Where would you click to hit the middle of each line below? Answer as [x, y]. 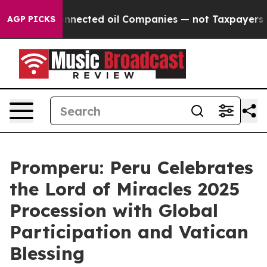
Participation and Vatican [129, 232]
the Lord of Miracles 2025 [125, 189]
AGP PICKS [31, 19]
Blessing [47, 253]
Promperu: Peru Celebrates [131, 167]
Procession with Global [114, 210]
